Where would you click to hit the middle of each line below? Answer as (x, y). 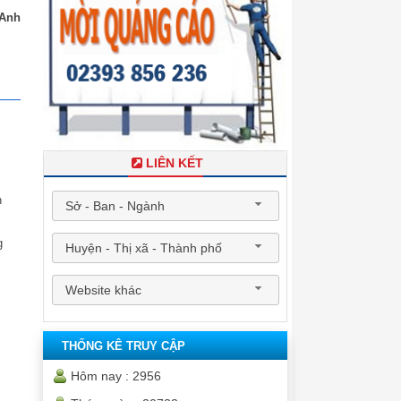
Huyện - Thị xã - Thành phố (143, 247)
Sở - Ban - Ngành (115, 205)
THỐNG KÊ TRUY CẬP (124, 346)
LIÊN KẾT (174, 162)
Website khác (103, 290)
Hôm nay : (100, 375)
